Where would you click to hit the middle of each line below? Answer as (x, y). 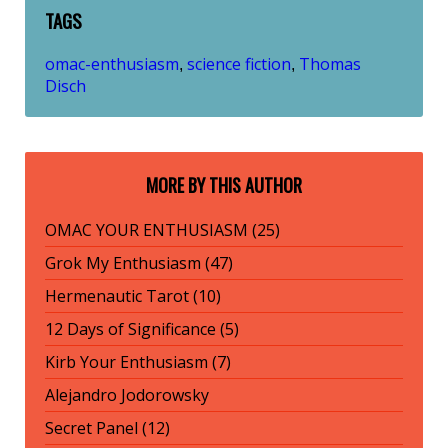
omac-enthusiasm (112, 63)
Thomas (330, 63)
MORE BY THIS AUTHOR (224, 184)
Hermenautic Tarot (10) (133, 295)
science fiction (239, 63)
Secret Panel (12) (107, 427)
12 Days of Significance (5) (142, 328)
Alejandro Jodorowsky (127, 394)
